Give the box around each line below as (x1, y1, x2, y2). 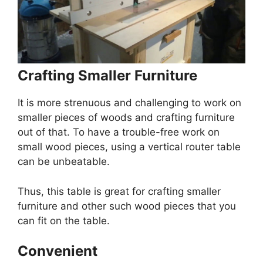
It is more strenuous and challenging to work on (18, 97, 241, 109)
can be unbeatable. (18, 156, 110, 168)
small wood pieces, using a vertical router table (18, 141, 241, 153)
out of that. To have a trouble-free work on (18, 126, 220, 139)
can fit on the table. (18, 214, 110, 227)
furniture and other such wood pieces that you (18, 200, 236, 212)
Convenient (18, 242, 97, 260)
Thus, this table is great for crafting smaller (18, 185, 221, 197)
